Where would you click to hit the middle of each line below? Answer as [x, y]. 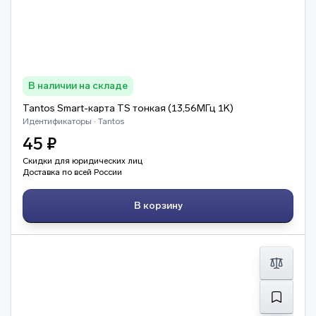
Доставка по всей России [72, 172]
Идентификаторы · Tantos [73, 121]
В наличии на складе [78, 86]
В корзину [163, 206]
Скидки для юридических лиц [83, 161]
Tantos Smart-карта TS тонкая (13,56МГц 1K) [128, 108]
